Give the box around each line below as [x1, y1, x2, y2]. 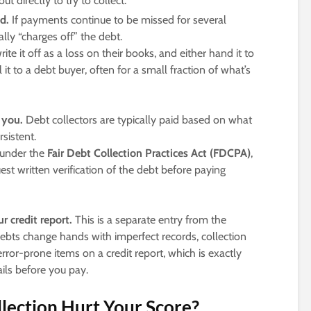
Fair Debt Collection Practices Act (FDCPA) [47, 146, 251, 160]
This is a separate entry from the [72, 213, 226, 227]
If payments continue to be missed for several [9, 13, 226, 27]
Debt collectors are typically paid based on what [23, 113, 252, 127]
